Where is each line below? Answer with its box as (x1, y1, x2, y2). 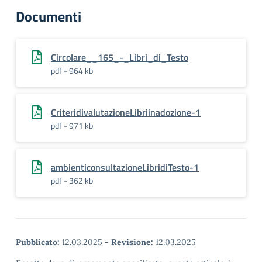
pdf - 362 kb (51, 174, 93, 187)
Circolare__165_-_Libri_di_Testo (51, 50, 188, 64)
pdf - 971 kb (51, 119, 93, 132)
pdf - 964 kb (51, 64, 93, 77)
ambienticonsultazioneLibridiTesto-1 (51, 160, 199, 174)
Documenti (16, 6, 81, 27)
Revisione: (111, 237, 153, 247)
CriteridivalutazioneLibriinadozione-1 (51, 105, 201, 119)
